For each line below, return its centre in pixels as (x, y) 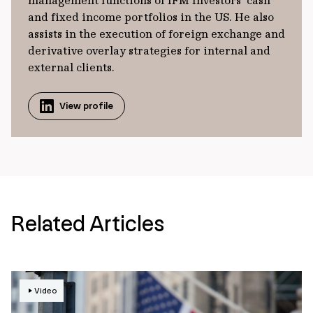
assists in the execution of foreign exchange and (156, 34)
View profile (86, 106)
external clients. (71, 67)
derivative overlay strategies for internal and (149, 50)
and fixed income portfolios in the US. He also (151, 17)
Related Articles (88, 223)
